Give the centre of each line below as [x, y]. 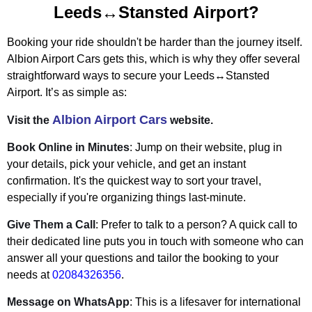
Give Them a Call [51, 225]
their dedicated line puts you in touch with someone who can [155, 242]
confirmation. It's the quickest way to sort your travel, [134, 181]
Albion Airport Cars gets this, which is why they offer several [154, 59]
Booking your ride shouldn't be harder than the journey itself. [155, 42]
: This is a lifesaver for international [215, 302]
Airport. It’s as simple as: [67, 93]
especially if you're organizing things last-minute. [126, 198]
